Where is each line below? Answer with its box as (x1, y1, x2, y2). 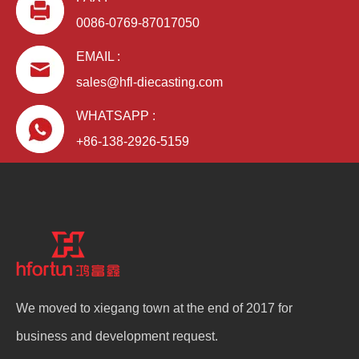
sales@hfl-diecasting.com (76, 75, 223, 89)
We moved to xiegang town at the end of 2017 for (16, 301, 292, 315)
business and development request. (16, 329, 218, 343)
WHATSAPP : (76, 109, 159, 123)
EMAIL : (76, 50, 123, 63)
